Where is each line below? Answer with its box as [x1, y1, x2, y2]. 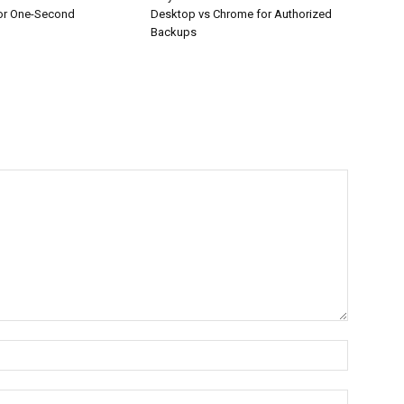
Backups [151, 25, 197, 40]
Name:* [347, 341, 392, 357]
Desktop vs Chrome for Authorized [151, 7, 333, 22]
